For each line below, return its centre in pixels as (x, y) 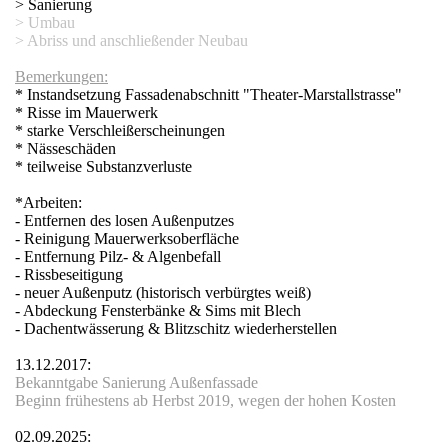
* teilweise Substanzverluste (103, 166)
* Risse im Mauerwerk (86, 112)
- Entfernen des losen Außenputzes (124, 220)
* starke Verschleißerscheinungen (120, 130)
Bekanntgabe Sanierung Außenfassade (138, 382)
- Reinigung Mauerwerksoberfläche (127, 238)
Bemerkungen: (61, 76)
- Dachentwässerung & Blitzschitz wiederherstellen (176, 328)
